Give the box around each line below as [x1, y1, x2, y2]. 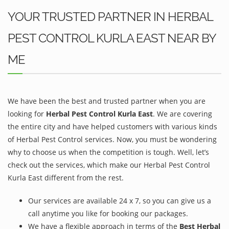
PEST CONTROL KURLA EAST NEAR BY [8, 30, 216, 45]
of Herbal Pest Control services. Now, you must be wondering [8, 134, 217, 144]
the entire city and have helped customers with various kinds [8, 121, 217, 131]
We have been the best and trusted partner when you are [8, 96, 205, 106]
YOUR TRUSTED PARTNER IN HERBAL [8, 9, 213, 24]
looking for [8, 108, 46, 119]
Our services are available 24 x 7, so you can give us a [28, 195, 211, 205]
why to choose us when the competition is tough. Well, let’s [8, 147, 209, 157]
